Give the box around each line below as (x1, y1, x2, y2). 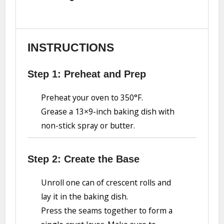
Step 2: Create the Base (27, 153, 139, 164)
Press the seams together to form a (41, 204, 173, 216)
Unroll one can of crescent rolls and (41, 176, 171, 188)
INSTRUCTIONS (27, 41, 114, 54)
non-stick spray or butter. (41, 120, 135, 131)
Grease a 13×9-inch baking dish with (41, 106, 175, 117)
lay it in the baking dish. (41, 190, 128, 202)
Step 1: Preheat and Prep (27, 68, 146, 80)
